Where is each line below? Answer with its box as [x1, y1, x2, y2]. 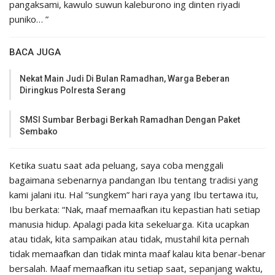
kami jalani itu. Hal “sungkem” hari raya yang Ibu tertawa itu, [9, 188, 258, 201]
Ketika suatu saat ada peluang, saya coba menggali [9, 159, 223, 172]
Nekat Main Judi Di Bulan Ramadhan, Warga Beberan [20, 74, 230, 84]
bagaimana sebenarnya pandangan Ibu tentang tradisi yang [9, 174, 258, 187]
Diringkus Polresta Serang [20, 85, 126, 96]
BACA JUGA [9, 47, 61, 58]
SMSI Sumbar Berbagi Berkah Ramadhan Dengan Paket [20, 115, 240, 125]
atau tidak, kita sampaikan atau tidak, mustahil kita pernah [9, 233, 249, 246]
